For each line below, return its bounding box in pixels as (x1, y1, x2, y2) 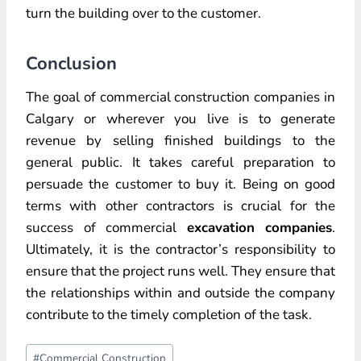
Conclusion (26, 51, 117, 76)
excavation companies (186, 218, 332, 237)
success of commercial (26, 218, 187, 237)
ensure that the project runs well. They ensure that (26, 261, 335, 280)
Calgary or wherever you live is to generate (26, 109, 335, 128)
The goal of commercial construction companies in (26, 87, 335, 106)
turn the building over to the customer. (26, 3, 261, 23)
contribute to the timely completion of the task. (26, 305, 312, 324)
